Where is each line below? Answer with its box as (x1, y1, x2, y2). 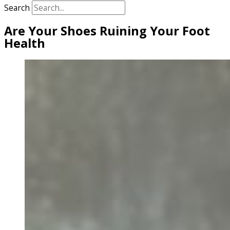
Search (4, 2, 30, 13)
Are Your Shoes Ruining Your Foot (4, 23, 210, 40)
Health (4, 35, 45, 52)
